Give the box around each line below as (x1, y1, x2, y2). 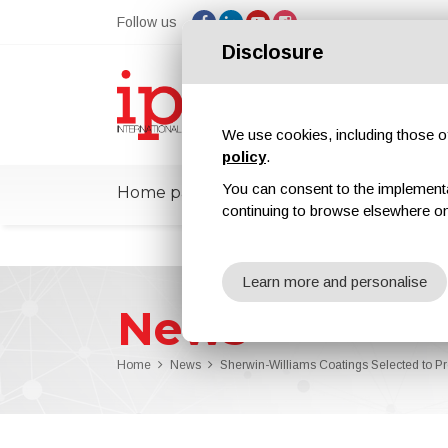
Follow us (117, 14, 177, 30)
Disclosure (222, 41, 324, 63)
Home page (117, 183, 211, 202)
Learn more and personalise (242, 273, 427, 290)
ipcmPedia (241, 183, 325, 202)
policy (222, 148, 266, 165)
